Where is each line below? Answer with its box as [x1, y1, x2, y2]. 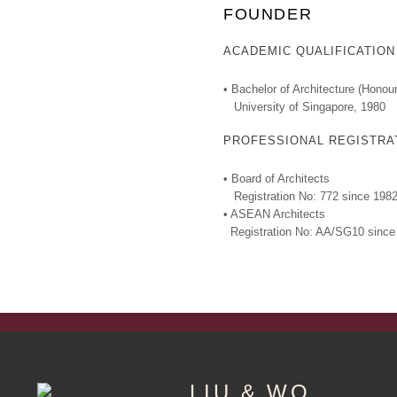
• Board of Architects [223, 172, 330, 185]
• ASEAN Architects [223, 207, 325, 221]
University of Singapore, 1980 [223, 100, 385, 113]
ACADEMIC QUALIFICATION [223, 44, 395, 58]
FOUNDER [223, 5, 313, 23]
